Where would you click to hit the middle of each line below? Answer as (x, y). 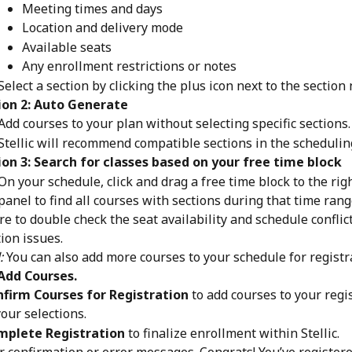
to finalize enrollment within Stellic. (232, 333)
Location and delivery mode (103, 28)
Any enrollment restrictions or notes (129, 66)
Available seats (67, 47)
